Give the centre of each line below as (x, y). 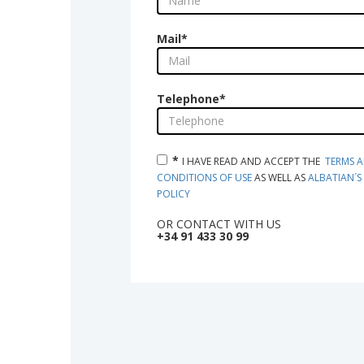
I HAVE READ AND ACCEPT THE (254, 161)
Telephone (188, 98)
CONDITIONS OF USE (205, 177)
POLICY (174, 193)
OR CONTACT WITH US (219, 223)
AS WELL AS (280, 177)
